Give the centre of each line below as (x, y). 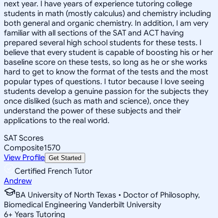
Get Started (65, 158)
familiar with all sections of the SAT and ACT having (94, 33)
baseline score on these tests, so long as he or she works (106, 62)
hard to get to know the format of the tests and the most (106, 72)
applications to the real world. (57, 120)
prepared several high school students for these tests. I (103, 43)
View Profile (24, 157)
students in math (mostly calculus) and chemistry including (108, 13)
